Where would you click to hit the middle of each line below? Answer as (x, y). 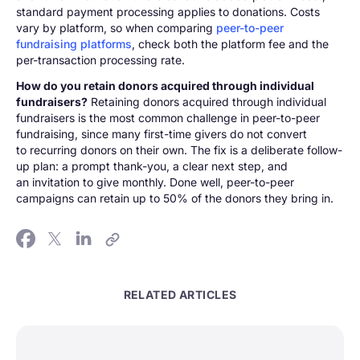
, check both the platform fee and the (230, 44)
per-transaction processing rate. (100, 60)
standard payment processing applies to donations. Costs (168, 12)
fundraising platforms (74, 44)
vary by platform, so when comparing (116, 28)
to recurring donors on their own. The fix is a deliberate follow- (179, 150)
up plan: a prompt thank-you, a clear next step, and (152, 166)
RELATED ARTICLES (180, 295)
